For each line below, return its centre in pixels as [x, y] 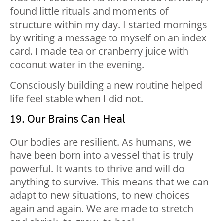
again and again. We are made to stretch [102, 209]
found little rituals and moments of [89, 11]
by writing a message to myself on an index [108, 38]
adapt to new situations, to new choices [100, 195]
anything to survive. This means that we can [109, 182]
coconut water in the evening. [77, 65]
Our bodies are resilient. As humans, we [101, 142]
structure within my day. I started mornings [109, 25]
